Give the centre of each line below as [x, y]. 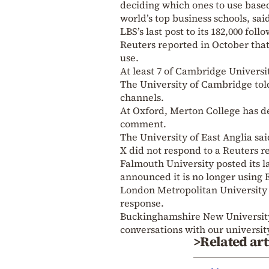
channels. [142, 97]
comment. [143, 123]
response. [142, 203]
